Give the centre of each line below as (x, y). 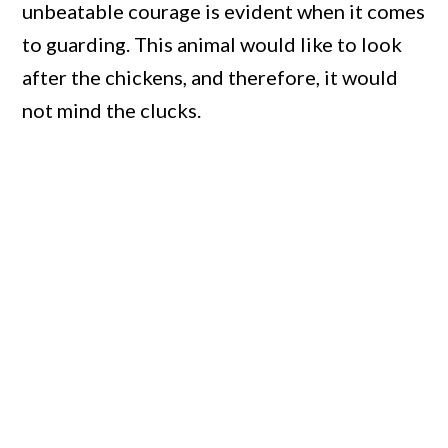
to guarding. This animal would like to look (212, 44)
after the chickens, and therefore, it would (210, 77)
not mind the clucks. (112, 110)
